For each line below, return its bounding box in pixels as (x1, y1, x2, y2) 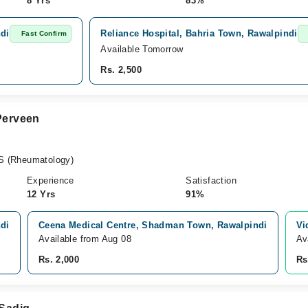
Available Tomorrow (100, 44, 184, 54)
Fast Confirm (21, 30, 67, 37)
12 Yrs (26, 189, 56, 199)
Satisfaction (186, 175, 236, 186)
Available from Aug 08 (38, 234, 131, 244)
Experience (26, 175, 74, 186)
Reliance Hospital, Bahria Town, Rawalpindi (100, 28, 298, 38)
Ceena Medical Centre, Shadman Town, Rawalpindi (38, 220, 267, 230)
